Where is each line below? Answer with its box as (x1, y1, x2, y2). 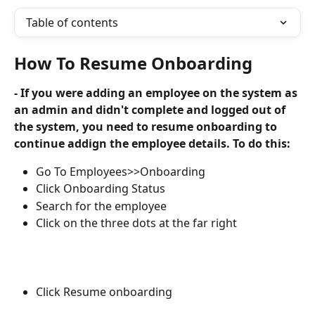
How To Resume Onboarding (14, 51, 252, 75)
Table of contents (26, 15, 118, 30)
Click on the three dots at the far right (36, 215, 237, 231)
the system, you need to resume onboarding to (14, 119, 280, 134)
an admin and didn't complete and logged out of (14, 102, 288, 117)
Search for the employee (36, 198, 167, 214)
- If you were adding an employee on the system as (14, 85, 300, 101)
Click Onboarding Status (36, 181, 165, 197)
